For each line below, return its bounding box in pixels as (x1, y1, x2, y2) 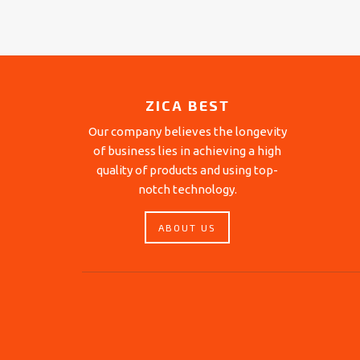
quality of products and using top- (96, 163, 279, 177)
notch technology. (137, 182, 237, 196)
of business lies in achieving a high (93, 144, 282, 157)
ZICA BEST (145, 96, 230, 114)
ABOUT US (158, 222, 217, 233)
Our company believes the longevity (88, 125, 287, 138)
